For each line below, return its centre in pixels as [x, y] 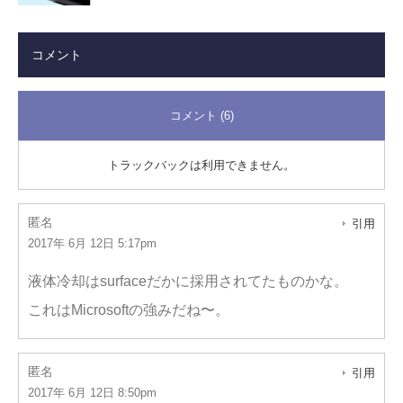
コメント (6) [201, 116]
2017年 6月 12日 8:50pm [92, 393]
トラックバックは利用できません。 [201, 165]
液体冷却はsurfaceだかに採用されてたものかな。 [188, 281]
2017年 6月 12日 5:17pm [92, 243]
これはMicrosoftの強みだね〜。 [129, 310]
